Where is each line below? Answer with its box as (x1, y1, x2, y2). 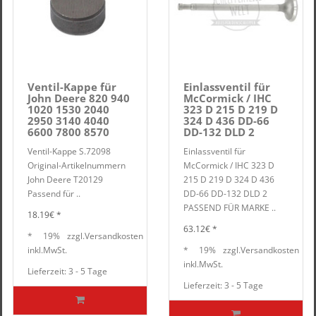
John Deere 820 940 (28, 91, 130, 105)
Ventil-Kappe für (28, 80, 116, 94)
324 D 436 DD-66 (183, 114, 269, 128)
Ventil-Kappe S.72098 (28, 145, 115, 157)
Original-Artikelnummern (28, 159, 126, 171)
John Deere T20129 (28, 174, 103, 186)
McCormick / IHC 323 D (183, 159, 274, 171)
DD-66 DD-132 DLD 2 (183, 188, 267, 200)
